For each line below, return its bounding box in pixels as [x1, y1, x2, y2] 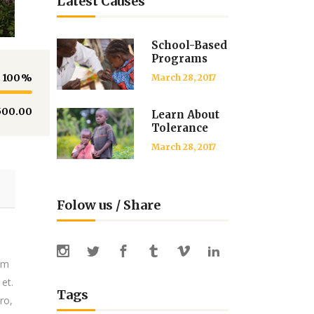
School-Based [151, 39, 227, 52]
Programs [151, 52, 207, 65]
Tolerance [151, 121, 208, 135]
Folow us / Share [57, 197, 161, 213]
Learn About [151, 108, 219, 121]
